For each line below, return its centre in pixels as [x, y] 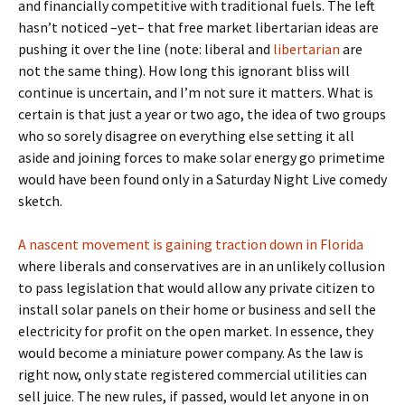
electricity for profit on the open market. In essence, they [196, 331]
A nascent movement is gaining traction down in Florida [191, 244]
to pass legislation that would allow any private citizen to [197, 287]
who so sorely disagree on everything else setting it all [186, 136]
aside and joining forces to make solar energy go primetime [202, 157]
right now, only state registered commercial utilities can [193, 374]
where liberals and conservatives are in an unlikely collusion [202, 266]
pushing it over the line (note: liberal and [146, 49]
